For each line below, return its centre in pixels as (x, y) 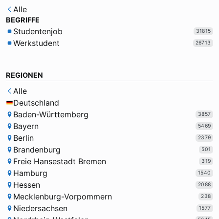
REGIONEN (24, 76)
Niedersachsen (40, 208)
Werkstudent (36, 43)
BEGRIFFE (23, 20)
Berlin (23, 138)
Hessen (26, 185)
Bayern (26, 126)
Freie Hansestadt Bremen (59, 162)
